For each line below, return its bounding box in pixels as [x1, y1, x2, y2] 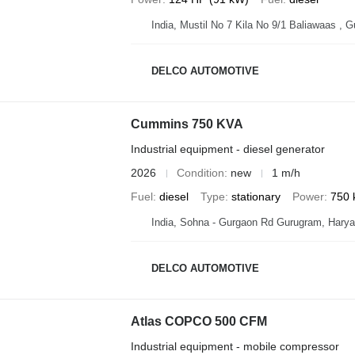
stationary [231, 190, 281, 203]
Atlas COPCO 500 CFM [130, 315, 267, 328]
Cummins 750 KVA [130, 117, 243, 131]
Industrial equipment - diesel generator [130, 143, 325, 155]
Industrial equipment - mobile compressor [130, 340, 339, 353]
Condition [176, 166, 224, 179]
